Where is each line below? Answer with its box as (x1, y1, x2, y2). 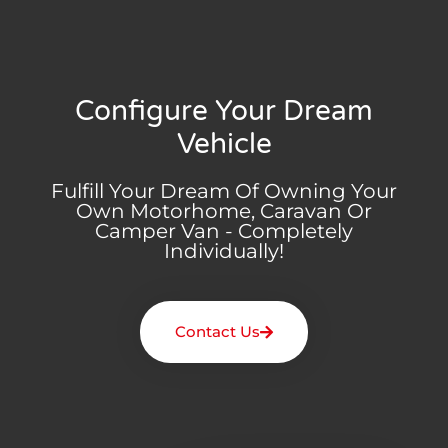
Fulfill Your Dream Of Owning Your (51, 179, 397, 204)
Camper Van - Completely (95, 219, 353, 244)
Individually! (164, 239, 284, 264)
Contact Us (175, 322, 260, 342)
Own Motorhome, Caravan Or (76, 199, 372, 224)
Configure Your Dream (75, 94, 373, 129)
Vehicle (176, 127, 272, 162)
